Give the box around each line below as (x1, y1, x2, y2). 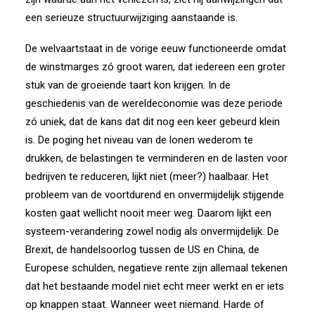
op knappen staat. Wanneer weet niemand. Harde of (25, 298, 264, 311)
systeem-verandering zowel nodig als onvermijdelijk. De (25, 225, 279, 238)
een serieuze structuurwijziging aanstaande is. (25, 11, 238, 24)
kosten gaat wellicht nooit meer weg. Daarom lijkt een (25, 207, 271, 219)
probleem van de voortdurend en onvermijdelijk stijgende (25, 188, 284, 201)
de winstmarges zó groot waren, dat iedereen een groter (25, 60, 285, 73)
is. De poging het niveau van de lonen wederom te (25, 134, 253, 146)
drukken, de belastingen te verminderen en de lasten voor (25, 152, 288, 165)
